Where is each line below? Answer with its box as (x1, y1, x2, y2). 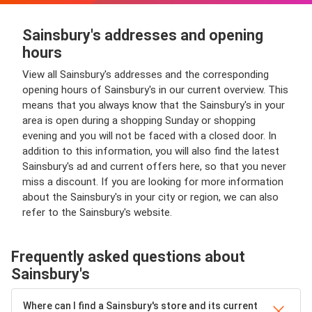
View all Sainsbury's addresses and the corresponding (22, 68, 269, 81)
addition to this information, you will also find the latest (22, 145, 279, 157)
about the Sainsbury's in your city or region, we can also (22, 191, 279, 203)
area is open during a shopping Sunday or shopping (22, 114, 256, 127)
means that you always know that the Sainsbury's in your (22, 99, 285, 111)
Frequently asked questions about (11, 248, 245, 265)
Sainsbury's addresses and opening (22, 26, 263, 44)
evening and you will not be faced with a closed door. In (22, 130, 276, 142)
